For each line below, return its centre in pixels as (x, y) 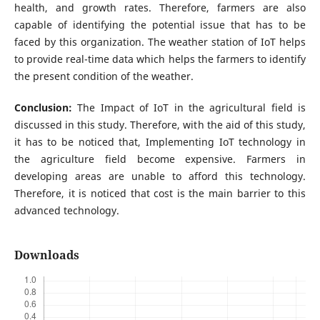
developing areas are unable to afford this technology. (160, 176)
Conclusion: (46, 108)
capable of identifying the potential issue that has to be (160, 25)
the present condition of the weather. (104, 76)
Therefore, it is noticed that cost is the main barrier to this (160, 194)
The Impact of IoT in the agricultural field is (192, 108)
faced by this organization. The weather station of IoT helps (160, 42)
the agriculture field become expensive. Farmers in (160, 159)
